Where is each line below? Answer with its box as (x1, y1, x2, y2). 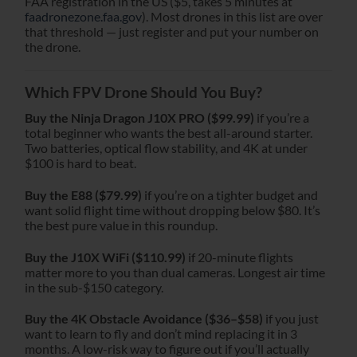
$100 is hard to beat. (25, 155, 136, 171)
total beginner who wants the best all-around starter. (25, 124, 312, 140)
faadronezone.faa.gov (25, 8, 142, 24)
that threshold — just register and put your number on (25, 23, 319, 39)
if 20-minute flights (186, 249, 293, 265)
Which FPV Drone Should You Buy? (25, 83, 262, 102)
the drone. (25, 38, 80, 54)
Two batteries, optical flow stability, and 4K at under (25, 139, 308, 155)
